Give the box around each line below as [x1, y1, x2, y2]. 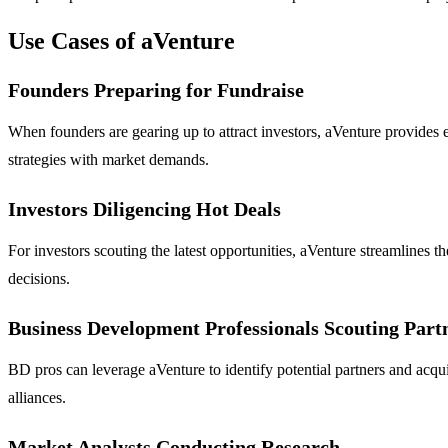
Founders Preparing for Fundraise [8, 79, 304, 102]
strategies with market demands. [8, 151, 209, 169]
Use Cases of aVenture [8, 28, 235, 55]
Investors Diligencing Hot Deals [8, 198, 281, 221]
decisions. [8, 270, 70, 288]
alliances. [8, 389, 66, 407]
